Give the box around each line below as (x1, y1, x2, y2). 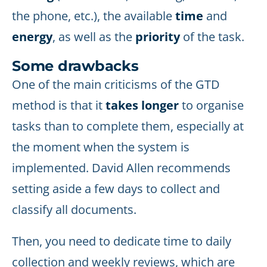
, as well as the (52, 29, 135, 45)
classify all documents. (12, 201, 136, 218)
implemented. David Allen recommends (12, 160, 231, 176)
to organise (179, 97, 244, 113)
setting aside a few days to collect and (12, 181, 220, 197)
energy (12, 29, 52, 45)
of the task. (180, 29, 244, 45)
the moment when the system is (12, 139, 190, 155)
